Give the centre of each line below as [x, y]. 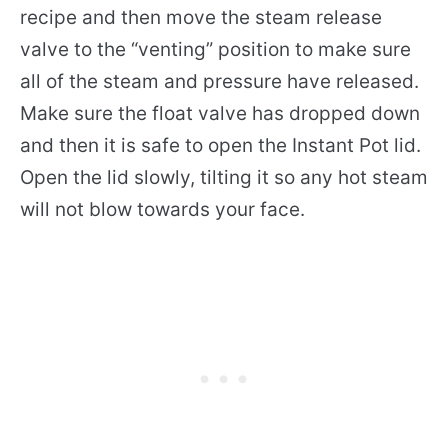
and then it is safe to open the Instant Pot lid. [220, 145]
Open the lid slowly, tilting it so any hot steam [224, 177]
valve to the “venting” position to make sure [215, 49]
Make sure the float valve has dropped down [220, 113]
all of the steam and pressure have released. [219, 81]
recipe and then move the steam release [201, 17]
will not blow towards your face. [162, 209]
